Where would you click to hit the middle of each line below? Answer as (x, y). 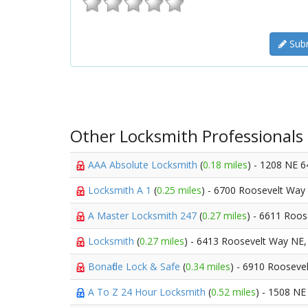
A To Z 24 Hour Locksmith (148, 292)
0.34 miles (208, 266)
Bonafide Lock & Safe (135, 266)
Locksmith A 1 (121, 190)
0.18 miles (225, 165)
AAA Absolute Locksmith (144, 165)
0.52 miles (233, 292)
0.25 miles (179, 190)
